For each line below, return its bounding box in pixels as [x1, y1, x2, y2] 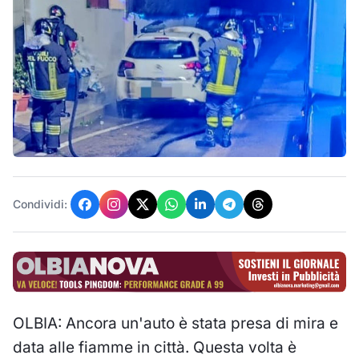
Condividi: [13, 197, 67, 211]
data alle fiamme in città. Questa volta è [13, 338, 296, 357]
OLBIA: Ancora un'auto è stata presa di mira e [13, 314, 338, 333]
